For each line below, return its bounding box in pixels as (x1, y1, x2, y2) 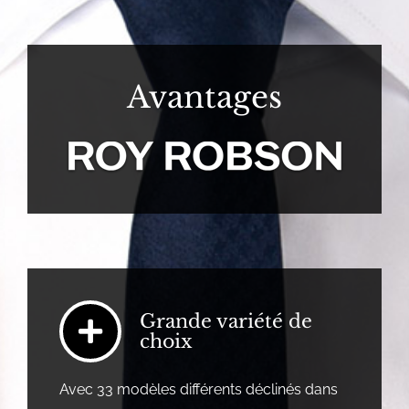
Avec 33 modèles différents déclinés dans (58, 381, 338, 399)
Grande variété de (139, 309, 312, 334)
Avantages (127, 79, 282, 117)
